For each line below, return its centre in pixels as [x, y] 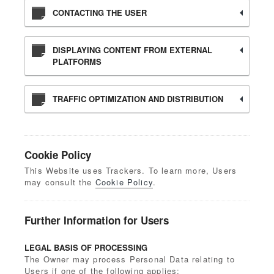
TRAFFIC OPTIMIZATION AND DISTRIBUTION [138, 99]
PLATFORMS [77, 61]
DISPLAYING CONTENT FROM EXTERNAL [132, 50]
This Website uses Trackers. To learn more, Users [131, 170]
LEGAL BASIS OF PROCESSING [86, 247]
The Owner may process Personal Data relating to [130, 259]
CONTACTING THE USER [100, 13]
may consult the [60, 182]
